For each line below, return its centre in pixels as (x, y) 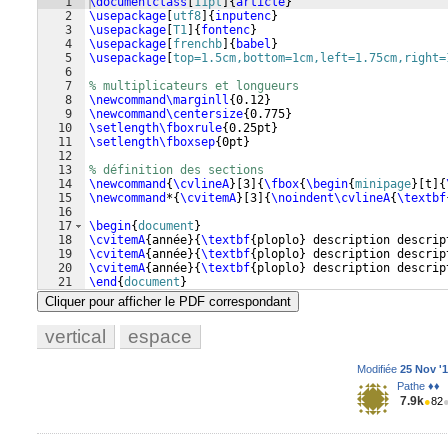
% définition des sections (176, 170)
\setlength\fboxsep (152, 142)
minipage (383, 184)
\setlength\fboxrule (155, 128)
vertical (75, 336)
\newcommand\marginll (159, 100)
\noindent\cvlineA (330, 198)
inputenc (243, 16)
